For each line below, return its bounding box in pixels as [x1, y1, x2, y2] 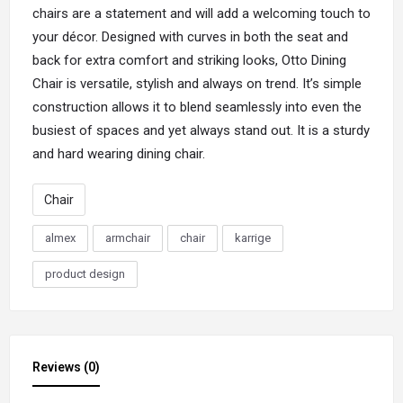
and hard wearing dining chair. [32, 145, 205, 162]
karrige [235, 230, 271, 245]
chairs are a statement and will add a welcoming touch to [32, 4, 371, 22]
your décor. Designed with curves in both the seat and [32, 28, 348, 45]
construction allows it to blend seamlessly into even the [32, 98, 362, 115]
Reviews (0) [32, 359, 100, 374]
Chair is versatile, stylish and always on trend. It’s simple [32, 75, 362, 92]
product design [45, 266, 125, 281]
